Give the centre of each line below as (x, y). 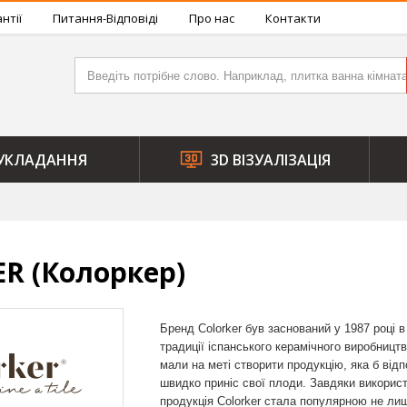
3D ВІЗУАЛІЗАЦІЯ (270, 159)
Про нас (212, 18)
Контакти (293, 18)
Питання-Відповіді (105, 18)
